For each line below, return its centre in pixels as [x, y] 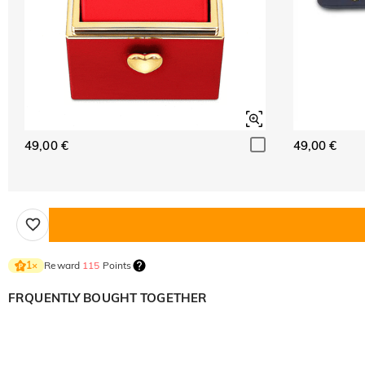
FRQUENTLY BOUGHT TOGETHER [108, 297]
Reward [64, 265]
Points [116, 265]
